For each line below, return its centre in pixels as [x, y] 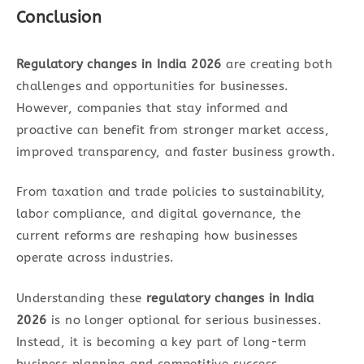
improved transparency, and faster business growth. [176, 152]
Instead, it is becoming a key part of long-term [162, 342]
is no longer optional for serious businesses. [184, 320]
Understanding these [81, 298]
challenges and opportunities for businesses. [153, 86]
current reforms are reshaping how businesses [157, 236]
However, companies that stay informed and [152, 108]
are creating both [277, 64]
